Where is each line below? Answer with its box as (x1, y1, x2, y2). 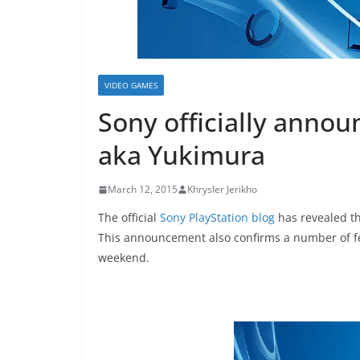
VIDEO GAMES (104, 80, 157, 92)
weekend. (98, 250, 149, 266)
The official (98, 210, 160, 226)
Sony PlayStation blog (160, 210, 275, 226)
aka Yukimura (98, 137, 265, 173)
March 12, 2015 (108, 182, 178, 197)
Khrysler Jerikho (187, 182, 257, 197)
